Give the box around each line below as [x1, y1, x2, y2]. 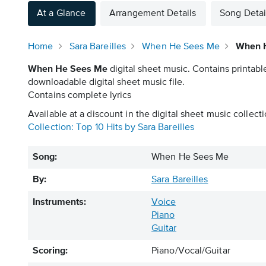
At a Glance [37, 9, 86, 18]
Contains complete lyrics [28, 91, 132, 100]
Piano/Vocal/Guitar [151, 246, 230, 256]
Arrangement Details [109, 9, 197, 18]
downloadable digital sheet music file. [28, 78, 185, 87]
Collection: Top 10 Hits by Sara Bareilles [28, 123, 195, 132]
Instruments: [33, 198, 86, 207]
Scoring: [33, 246, 68, 256]
